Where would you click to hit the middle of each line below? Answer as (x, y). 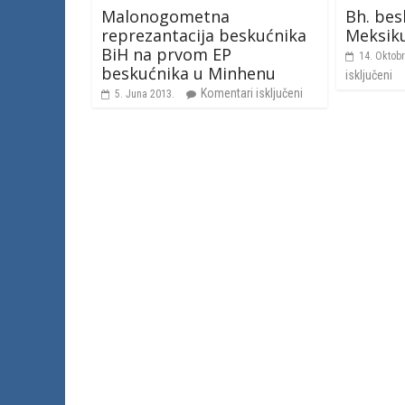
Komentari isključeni (252, 93)
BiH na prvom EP (166, 54)
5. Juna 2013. (145, 94)
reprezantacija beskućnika (204, 35)
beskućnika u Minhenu (188, 73)
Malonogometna (165, 16)
